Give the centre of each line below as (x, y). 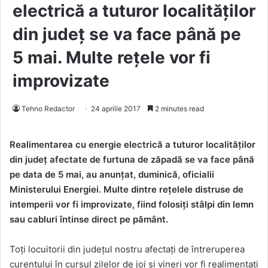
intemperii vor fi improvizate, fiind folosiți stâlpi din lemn (132, 205)
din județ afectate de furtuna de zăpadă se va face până (132, 160)
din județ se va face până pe (127, 34)
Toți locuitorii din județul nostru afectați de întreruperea (127, 249)
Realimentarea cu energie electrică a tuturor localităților (133, 145)
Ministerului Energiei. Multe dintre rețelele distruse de (127, 190)
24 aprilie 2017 (116, 109)
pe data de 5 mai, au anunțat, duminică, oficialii (112, 175)
